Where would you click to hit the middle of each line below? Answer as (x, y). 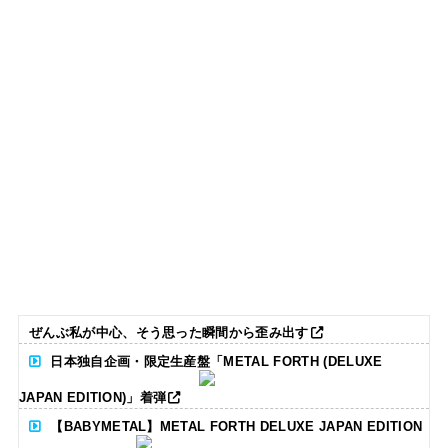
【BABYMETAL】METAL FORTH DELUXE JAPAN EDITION (236, 426)
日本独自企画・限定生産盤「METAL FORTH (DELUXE (216, 362)
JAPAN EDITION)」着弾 (92, 397)
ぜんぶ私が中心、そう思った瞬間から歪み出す (168, 333)
